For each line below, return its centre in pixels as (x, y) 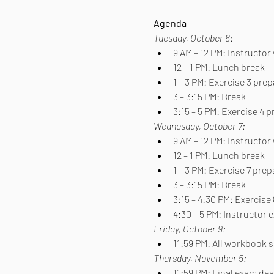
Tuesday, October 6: (193, 37)
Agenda (170, 23)
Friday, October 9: (189, 228)
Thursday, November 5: (200, 257)
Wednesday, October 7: (199, 125)
